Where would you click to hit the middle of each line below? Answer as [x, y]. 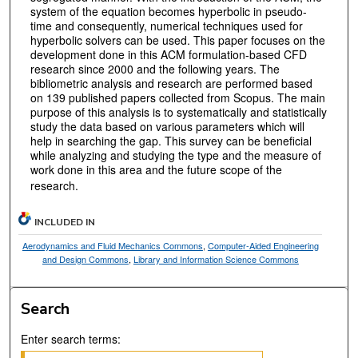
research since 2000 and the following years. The [155, 68]
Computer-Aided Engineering [263, 246]
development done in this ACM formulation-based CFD [168, 54]
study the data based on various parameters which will [167, 126]
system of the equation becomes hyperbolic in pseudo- [168, 11]
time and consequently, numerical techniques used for [166, 25]
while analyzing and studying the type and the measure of [175, 155]
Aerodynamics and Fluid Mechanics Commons [112, 246]
